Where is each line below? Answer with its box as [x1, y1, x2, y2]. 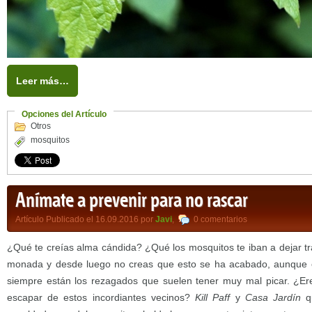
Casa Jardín [244, 292, 301, 303]
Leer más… [16, 75, 69, 86]
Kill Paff [195, 292, 231, 303]
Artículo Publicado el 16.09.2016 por [15, 214, 155, 224]
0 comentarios [194, 214, 247, 224]
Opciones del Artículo [22, 109, 107, 119]
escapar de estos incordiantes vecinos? [7, 292, 196, 303]
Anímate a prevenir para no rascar [15, 190, 248, 212]
